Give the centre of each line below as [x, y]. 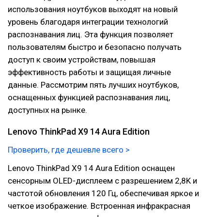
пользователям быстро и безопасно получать [95, 47]
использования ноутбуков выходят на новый [93, 9]
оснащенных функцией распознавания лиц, [89, 97]
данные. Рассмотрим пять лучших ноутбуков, [93, 85]
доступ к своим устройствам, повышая [82, 60]
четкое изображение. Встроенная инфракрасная [99, 206]
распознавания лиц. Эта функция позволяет [91, 34]
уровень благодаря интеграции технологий [88, 22]
